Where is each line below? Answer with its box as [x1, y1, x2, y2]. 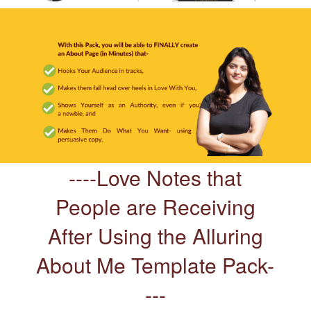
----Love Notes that [69, 162, 242, 193]
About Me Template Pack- [36, 250, 275, 280]
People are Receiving [55, 192, 255, 222]
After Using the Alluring [47, 221, 263, 251]
